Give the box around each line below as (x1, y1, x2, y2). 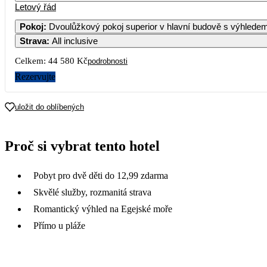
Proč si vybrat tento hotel (5, 138, 160, 154)
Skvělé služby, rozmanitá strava (33, 187, 151, 197)
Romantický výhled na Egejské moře (33, 203, 172, 214)
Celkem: (15, 55, 46, 66)
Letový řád (15, 1, 56, 12)
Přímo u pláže (33, 220, 85, 231)
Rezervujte (15, 71, 55, 82)
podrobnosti (88, 56, 128, 66)
